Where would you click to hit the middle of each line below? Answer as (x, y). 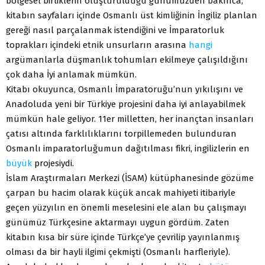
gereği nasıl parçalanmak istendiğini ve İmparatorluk (115, 30)
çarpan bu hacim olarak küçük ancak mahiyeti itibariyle (121, 193)
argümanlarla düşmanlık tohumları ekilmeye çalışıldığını (127, 60)
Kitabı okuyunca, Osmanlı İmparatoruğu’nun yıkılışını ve (125, 90)
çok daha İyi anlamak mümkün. (71, 75)
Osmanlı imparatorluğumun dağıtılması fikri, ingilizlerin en (128, 149)
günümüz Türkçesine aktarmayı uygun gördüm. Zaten (118, 223)
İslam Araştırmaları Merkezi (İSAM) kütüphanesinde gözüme (130, 178)
